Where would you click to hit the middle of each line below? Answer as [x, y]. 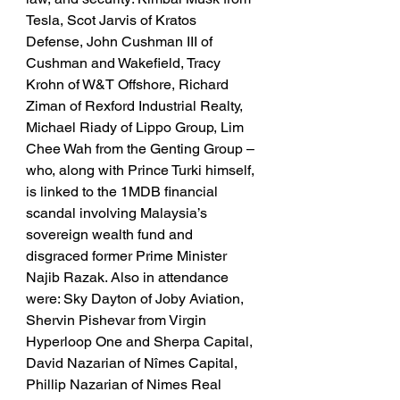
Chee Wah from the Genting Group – [142, 149]
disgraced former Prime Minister [128, 256]
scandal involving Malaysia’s [118, 213]
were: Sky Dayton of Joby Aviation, [137, 299]
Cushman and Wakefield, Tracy [125, 63]
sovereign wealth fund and [111, 235]
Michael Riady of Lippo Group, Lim [137, 128]
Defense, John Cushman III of [121, 42]
